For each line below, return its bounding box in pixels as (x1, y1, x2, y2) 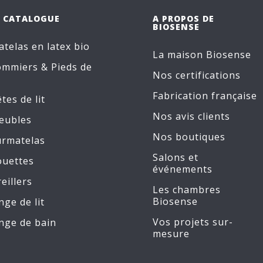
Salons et (153, 151, 198, 164)
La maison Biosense (153, 48, 251, 61)
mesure (153, 227, 190, 240)
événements (153, 163, 213, 176)
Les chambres (153, 183, 221, 196)
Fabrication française (153, 89, 257, 102)
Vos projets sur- (153, 215, 233, 228)
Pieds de (51, 60, 92, 73)
